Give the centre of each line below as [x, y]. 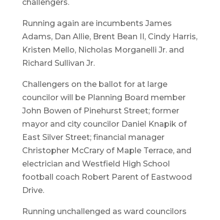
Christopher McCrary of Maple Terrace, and [107, 150]
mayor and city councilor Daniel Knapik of [104, 124]
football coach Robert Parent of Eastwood [107, 177]
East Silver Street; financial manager [93, 137]
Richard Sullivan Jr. [58, 63]
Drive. [33, 190]
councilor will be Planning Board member [104, 97]
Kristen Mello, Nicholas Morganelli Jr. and [103, 50]
